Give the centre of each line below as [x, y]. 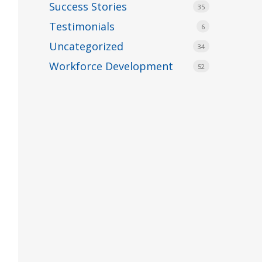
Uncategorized [87, 46]
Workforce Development [111, 66]
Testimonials [82, 26]
